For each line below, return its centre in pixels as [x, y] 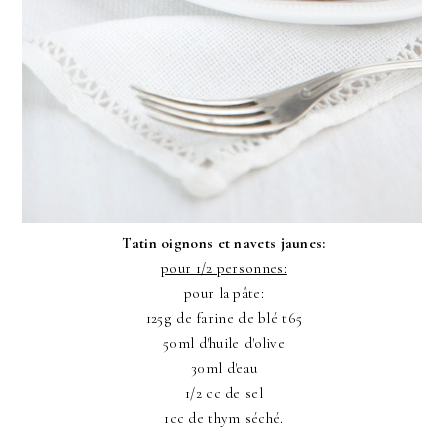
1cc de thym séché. [224, 418]
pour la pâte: [224, 293]
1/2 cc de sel [224, 393]
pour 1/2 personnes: [224, 268]
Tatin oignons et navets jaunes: [224, 243]
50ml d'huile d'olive [224, 343]
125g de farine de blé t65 [224, 318]
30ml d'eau [224, 368]
